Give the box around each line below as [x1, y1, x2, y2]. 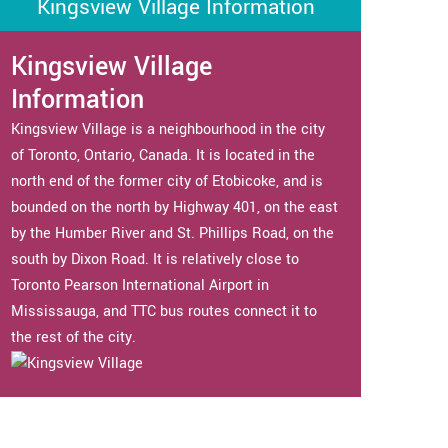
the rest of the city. [11, 327, 136, 349]
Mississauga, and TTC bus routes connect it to [11, 301, 317, 323]
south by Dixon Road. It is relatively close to [11, 249, 299, 271]
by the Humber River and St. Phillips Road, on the [11, 223, 334, 245]
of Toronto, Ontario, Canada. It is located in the [11, 145, 315, 167]
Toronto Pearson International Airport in [11, 275, 269, 297]
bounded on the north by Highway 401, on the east [11, 197, 338, 219]
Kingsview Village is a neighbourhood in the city [11, 119, 325, 141]
